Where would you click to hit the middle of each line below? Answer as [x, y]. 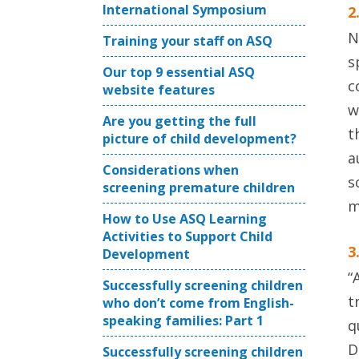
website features [159, 90]
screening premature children [199, 188]
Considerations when [171, 170]
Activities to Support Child [188, 236]
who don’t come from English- [198, 303]
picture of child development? [200, 139]
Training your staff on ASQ [188, 41]
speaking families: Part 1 [183, 321]
